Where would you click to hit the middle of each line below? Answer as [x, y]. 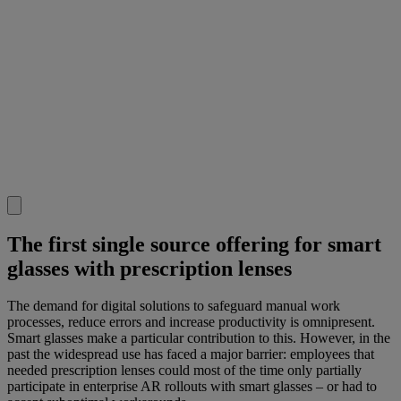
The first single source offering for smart [194, 244]
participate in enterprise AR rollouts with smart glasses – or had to [192, 387]
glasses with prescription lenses [149, 268]
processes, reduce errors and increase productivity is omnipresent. [191, 322]
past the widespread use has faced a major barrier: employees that [191, 354]
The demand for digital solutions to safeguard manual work [174, 306]
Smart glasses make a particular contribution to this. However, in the [199, 338]
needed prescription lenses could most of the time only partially [184, 371]
